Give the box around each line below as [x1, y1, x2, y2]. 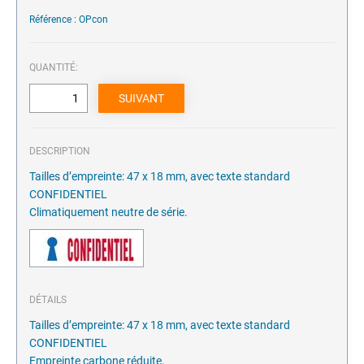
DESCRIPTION [29, 145, 90, 158]
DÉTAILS [29, 294, 67, 306]
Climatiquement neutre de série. [29, 206, 188, 219]
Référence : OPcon [29, 14, 108, 26]
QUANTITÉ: [29, 62, 78, 74]
